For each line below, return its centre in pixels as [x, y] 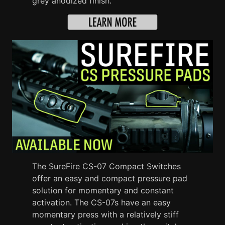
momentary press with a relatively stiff [105, 215]
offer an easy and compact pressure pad [110, 179]
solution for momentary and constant [103, 191]
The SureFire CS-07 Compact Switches [106, 166]
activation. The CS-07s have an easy [101, 203]
